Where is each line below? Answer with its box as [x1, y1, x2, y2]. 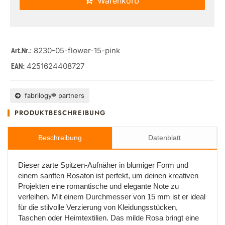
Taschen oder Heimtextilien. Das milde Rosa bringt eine [18, 213, 199, 222]
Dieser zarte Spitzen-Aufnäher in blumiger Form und [18, 161, 188, 169]
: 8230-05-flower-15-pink [30, 46, 120, 55]
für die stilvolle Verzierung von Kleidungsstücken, [18, 203, 178, 211]
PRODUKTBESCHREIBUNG [15, 108, 105, 118]
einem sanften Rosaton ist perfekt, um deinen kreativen [18, 171, 198, 180]
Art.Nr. [11, 46, 30, 56]
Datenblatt [148, 134, 181, 142]
